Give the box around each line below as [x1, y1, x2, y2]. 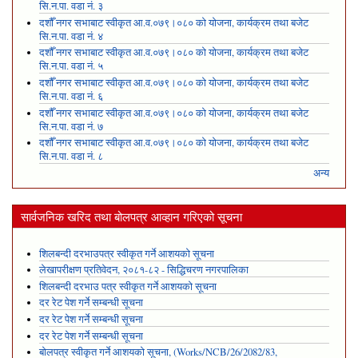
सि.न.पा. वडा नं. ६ [38, 89, 103, 103]
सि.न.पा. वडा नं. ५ [38, 59, 103, 74]
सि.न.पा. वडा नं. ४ [38, 29, 103, 43]
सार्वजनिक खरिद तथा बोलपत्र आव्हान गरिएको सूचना [21, 209, 242, 225]
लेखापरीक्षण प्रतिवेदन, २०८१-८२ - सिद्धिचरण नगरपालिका [38, 263, 249, 277]
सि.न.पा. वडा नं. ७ [38, 119, 103, 133]
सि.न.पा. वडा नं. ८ [38, 149, 103, 164]
